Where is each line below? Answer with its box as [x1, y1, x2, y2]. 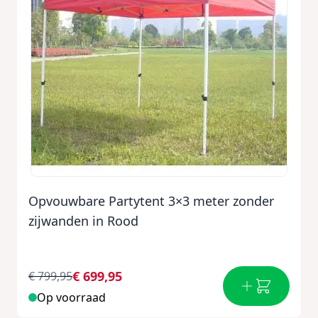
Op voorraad [37, 290, 106, 305]
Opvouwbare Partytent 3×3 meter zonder [28, 192, 274, 209]
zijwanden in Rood [28, 212, 138, 229]
